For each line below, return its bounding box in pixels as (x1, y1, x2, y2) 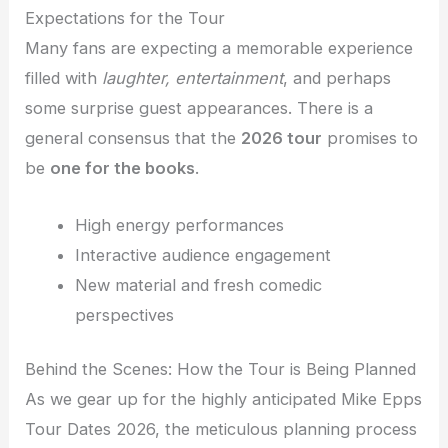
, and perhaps (283, 68, 392, 89)
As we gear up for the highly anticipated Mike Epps (25, 389, 423, 410)
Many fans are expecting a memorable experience (25, 38, 414, 59)
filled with (25, 68, 103, 89)
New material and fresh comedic (74, 274, 322, 295)
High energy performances (74, 214, 284, 235)
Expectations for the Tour (25, 8, 226, 29)
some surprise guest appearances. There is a (25, 98, 374, 119)
